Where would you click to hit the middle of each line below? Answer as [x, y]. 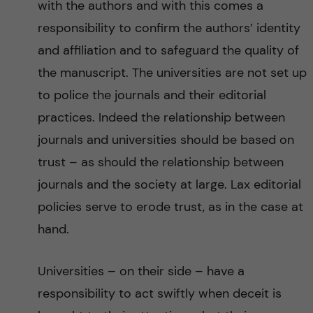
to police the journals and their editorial [152, 95]
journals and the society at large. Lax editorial [169, 184]
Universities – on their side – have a [141, 271]
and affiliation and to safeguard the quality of [168, 50]
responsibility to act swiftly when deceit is [159, 293]
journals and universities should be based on [166, 140]
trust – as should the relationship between [160, 162]
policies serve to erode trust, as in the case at [170, 207]
